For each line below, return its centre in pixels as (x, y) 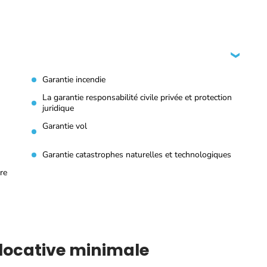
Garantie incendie (74, 80)
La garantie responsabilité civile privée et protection (137, 97)
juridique (58, 108)
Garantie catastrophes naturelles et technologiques (137, 155)
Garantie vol (65, 126)
